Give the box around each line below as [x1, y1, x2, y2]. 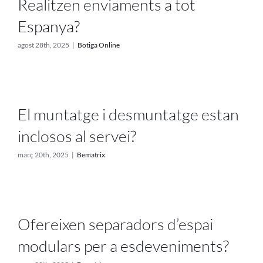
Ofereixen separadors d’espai [18, 214, 213, 234]
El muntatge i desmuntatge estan [18, 104, 239, 124]
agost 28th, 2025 [18, 40, 69, 49]
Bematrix [77, 150, 105, 159]
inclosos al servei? [18, 126, 136, 146]
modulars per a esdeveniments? [18, 235, 229, 255]
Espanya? [18, 16, 80, 36]
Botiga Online [77, 40, 120, 49]
